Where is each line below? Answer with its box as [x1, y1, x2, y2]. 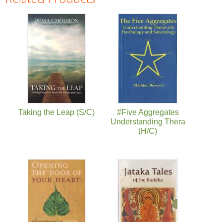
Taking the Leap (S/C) [18, 108, 95, 116]
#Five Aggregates [116, 108, 179, 116]
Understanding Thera [110, 117, 185, 126]
